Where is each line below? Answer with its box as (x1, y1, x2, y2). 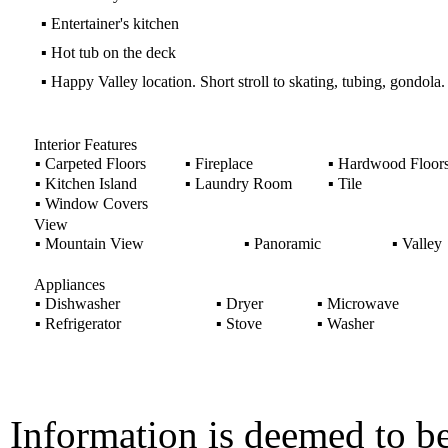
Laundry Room (190, 175, 292, 192)
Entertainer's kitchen (50, 15, 179, 32)
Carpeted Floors (40, 155, 146, 172)
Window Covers (40, 195, 148, 212)
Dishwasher (40, 295, 120, 312)
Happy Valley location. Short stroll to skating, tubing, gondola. (50, 73, 445, 90)
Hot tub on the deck (50, 44, 176, 61)
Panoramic (249, 235, 321, 252)
